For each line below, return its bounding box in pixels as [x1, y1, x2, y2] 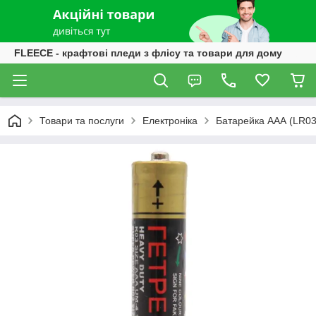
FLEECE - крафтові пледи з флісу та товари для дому [14, 47, 282, 59]
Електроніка [142, 115, 197, 126]
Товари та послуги [39, 115, 124, 126]
